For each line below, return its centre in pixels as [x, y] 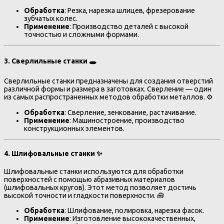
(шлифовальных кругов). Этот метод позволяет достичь [100, 188]
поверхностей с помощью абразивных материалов [89, 180]
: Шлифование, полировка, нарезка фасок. [134, 211]
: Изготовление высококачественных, [132, 219]
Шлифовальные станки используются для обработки [94, 172]
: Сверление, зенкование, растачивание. [130, 112]
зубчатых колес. [51, 18]
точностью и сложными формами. [81, 34]
